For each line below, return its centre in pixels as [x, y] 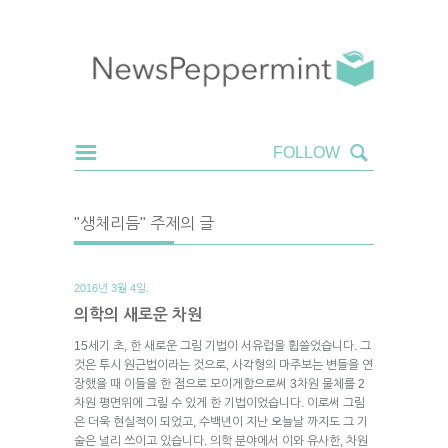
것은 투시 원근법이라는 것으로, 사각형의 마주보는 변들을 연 [223, 364]
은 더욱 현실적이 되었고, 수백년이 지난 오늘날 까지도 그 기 [221, 421]
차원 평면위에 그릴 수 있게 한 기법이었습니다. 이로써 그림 [219, 402]
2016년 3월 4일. [111, 287]
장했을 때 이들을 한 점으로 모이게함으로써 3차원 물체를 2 [219, 383]
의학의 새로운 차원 [138, 314]
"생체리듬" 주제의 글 [144, 223]
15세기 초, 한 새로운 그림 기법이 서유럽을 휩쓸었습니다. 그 [222, 345]
